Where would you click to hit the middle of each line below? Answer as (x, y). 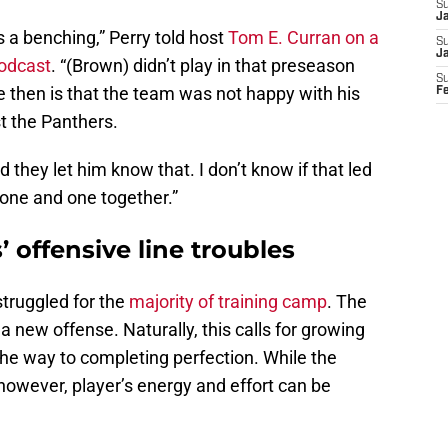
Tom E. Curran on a (303, 38)
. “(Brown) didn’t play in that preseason (203, 66)
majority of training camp (228, 302)
